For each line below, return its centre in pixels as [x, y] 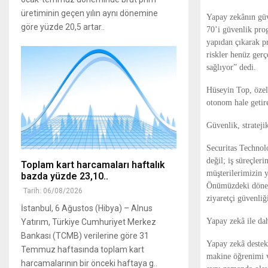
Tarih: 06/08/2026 [53, 191]
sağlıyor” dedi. [231, 67]
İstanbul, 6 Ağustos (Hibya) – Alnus [87, 208]
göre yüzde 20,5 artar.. [63, 27]
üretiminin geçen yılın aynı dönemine [89, 13]
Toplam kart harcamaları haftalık [93, 165]
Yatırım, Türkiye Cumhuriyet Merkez [89, 222]
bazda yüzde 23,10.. [65, 176]
